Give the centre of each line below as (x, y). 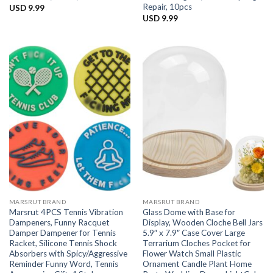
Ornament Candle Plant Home (197, 264)
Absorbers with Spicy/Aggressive (68, 253)
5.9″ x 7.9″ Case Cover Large (193, 232)
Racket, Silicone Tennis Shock (63, 243)
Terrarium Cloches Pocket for (196, 243)
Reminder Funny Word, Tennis (63, 264)
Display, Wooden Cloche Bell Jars (202, 222)
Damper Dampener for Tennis (62, 232)
